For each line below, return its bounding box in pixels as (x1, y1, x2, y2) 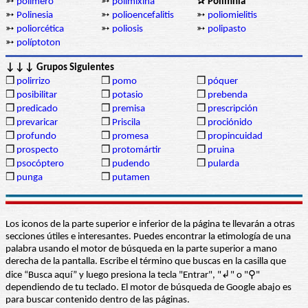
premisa (112, 104, 145, 115)
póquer (208, 76, 238, 87)
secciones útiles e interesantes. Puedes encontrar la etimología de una (5, 232, 291, 243)
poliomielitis (208, 10, 257, 21)
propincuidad (208, 131, 263, 142)
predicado (16, 104, 58, 115)
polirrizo (16, 76, 50, 87)
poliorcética (16, 24, 64, 35)
